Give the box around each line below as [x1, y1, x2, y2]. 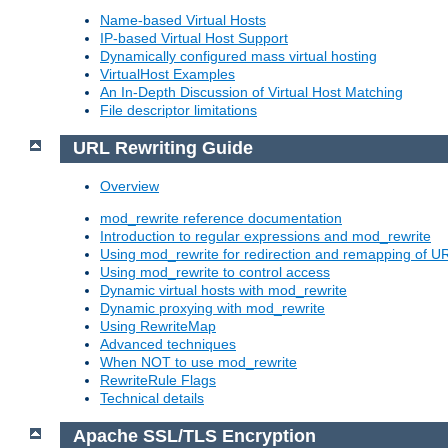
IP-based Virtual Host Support [100, 30, 288, 47]
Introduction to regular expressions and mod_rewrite [100, 227, 431, 244]
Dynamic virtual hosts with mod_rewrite [100, 281, 347, 298]
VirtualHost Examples [100, 66, 235, 83]
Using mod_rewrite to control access [100, 263, 330, 280]
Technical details [100, 389, 204, 406]
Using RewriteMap [100, 317, 216, 334]
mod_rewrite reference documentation [100, 209, 342, 226]
